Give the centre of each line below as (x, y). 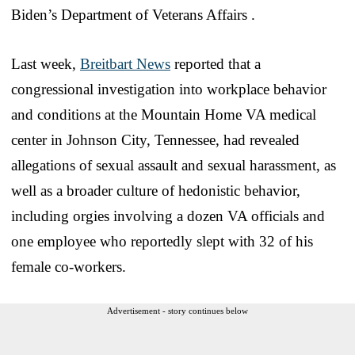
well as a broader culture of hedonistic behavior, (156, 191)
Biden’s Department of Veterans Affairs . (133, 15)
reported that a (216, 64)
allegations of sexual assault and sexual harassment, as (174, 166)
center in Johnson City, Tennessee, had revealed (155, 140)
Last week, (46, 64)
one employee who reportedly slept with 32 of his (162, 242)
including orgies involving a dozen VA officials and (168, 216)
